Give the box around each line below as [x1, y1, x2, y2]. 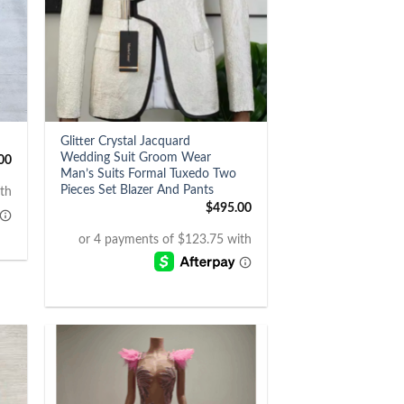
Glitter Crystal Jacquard [60, 134, 190, 149]
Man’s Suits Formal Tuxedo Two [60, 167, 236, 181]
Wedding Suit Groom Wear [60, 151, 211, 165]
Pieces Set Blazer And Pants [60, 183, 214, 197]
